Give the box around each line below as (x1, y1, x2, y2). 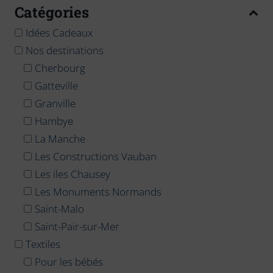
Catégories (15, 2, 89, 22)
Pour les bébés (35, 255, 103, 269)
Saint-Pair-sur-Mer (35, 219, 119, 234)
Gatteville (35, 78, 78, 93)
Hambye (35, 113, 73, 128)
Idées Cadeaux (26, 25, 93, 40)
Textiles (26, 237, 60, 252)
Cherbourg (35, 60, 85, 75)
